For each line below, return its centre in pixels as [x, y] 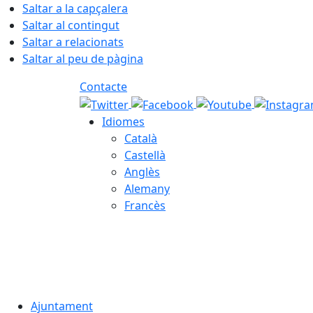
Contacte [103, 87]
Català [141, 138]
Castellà [145, 155]
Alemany [147, 188]
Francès [145, 205]
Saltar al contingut [71, 25]
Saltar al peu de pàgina [83, 59]
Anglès [142, 172]
